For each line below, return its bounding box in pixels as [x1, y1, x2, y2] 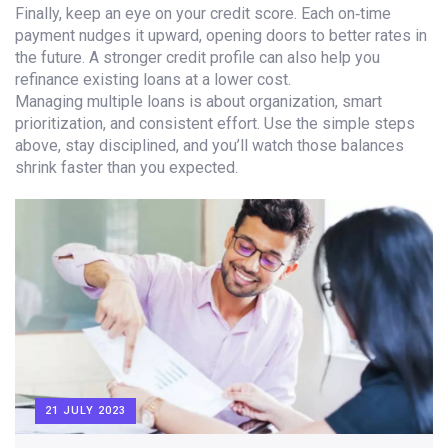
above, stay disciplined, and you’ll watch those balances [15, 136, 404, 155]
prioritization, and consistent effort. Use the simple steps [15, 114, 415, 133]
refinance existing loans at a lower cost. [15, 70, 291, 89]
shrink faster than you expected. [15, 158, 238, 177]
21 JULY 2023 [45, 404, 126, 418]
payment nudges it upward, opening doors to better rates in [15, 26, 427, 45]
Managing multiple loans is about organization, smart [15, 92, 382, 111]
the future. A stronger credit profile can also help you [15, 48, 380, 67]
